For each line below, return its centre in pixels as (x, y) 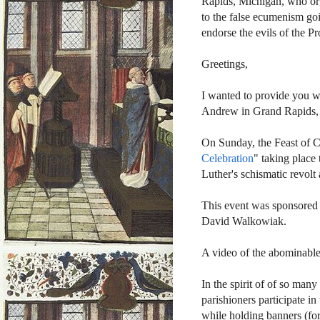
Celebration (227, 159)
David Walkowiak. (244, 221)
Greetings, (225, 64)
